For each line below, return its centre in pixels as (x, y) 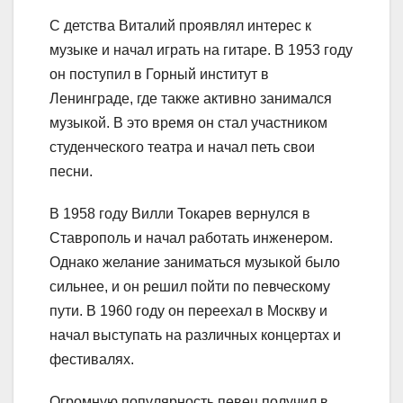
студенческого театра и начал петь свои (182, 147)
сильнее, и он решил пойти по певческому (190, 286)
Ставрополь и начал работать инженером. (191, 237)
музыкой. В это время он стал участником (188, 122)
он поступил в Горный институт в (159, 74)
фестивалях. (92, 359)
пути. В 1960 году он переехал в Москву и (188, 310)
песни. (71, 171)
